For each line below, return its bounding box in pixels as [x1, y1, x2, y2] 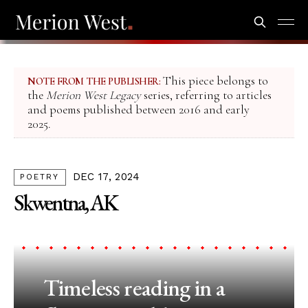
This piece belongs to [160, 74, 268, 89]
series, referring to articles [141, 88, 272, 103]
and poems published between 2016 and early [27, 102, 250, 118]
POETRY [20, 172, 60, 182]
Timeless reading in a [43, 272, 225, 303]
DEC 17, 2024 [72, 170, 140, 184]
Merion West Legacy [46, 88, 141, 103]
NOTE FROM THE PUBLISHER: [27, 75, 160, 88]
